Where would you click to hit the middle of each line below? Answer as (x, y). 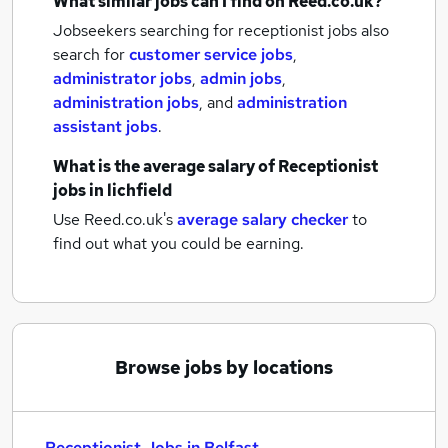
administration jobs (126, 102)
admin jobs (241, 78)
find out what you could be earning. (178, 243)
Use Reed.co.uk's (113, 219)
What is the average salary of (165, 166)
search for (91, 54)
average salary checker (262, 219)
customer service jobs (211, 54)
